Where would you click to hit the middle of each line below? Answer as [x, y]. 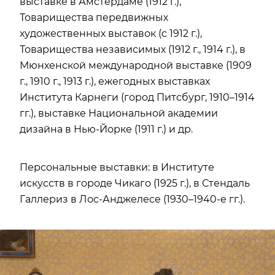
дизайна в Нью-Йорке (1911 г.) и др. [106, 129]
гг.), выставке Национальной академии [119, 113]
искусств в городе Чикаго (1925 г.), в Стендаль [135, 183]
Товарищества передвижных [94, 17]
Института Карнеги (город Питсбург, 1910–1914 [137, 97]
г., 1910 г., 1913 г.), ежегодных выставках [115, 81]
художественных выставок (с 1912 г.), [111, 33]
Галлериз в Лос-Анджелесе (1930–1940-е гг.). [132, 199]
